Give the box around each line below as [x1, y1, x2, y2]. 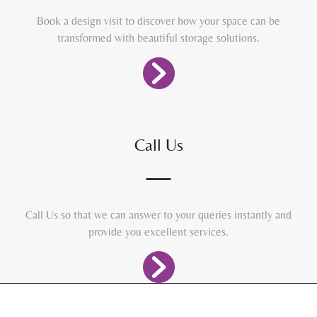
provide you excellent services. [88, 225, 229, 239]
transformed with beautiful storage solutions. [57, 31, 260, 45]
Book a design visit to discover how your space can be [37, 14, 280, 28]
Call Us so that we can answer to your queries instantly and [25, 208, 292, 222]
